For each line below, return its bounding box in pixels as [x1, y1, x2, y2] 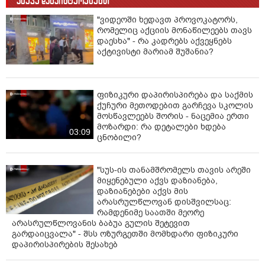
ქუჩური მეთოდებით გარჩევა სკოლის [97, 99, 253, 111]
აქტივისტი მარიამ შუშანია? [97, 46, 214, 58]
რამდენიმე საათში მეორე [97, 206, 204, 218]
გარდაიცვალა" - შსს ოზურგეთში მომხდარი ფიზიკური [12, 228, 238, 240]
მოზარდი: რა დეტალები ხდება [97, 121, 226, 132]
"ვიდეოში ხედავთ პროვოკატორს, [97, 14, 238, 26]
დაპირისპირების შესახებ [12, 238, 118, 250]
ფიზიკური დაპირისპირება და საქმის [97, 89, 253, 101]
